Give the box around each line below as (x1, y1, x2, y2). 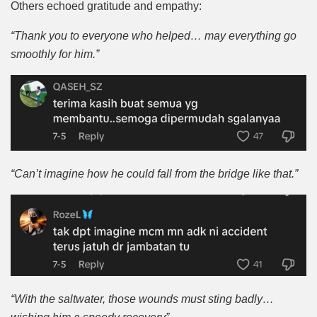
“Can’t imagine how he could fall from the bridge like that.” (11, 168, 298, 180)
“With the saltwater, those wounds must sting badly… (11, 293, 274, 306)
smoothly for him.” (11, 47, 99, 60)
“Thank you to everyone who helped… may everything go (11, 29, 296, 42)
